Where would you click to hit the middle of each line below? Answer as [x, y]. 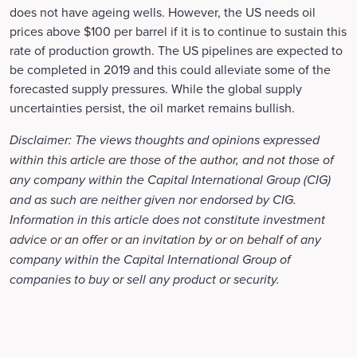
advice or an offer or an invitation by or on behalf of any [165, 239]
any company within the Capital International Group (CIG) [170, 180]
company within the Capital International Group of [150, 259]
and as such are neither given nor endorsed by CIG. [153, 200]
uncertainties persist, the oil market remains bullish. [152, 108]
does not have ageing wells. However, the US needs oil [163, 12]
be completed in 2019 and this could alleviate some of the [170, 69]
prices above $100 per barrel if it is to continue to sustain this [178, 31]
